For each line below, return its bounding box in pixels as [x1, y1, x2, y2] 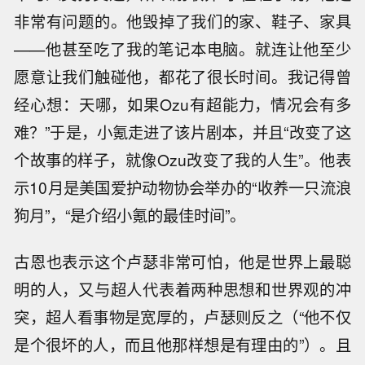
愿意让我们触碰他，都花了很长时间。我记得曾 [14, 65, 351, 89]
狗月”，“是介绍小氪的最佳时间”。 [14, 204, 246, 227]
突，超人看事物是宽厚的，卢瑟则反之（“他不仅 [14, 305, 351, 328]
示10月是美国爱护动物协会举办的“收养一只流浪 [14, 176, 351, 200]
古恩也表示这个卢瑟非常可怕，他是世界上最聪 [14, 249, 351, 273]
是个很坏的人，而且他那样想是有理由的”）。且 [14, 332, 351, 356]
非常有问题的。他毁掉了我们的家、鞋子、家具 [14, 10, 351, 33]
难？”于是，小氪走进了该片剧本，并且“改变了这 [14, 121, 351, 144]
